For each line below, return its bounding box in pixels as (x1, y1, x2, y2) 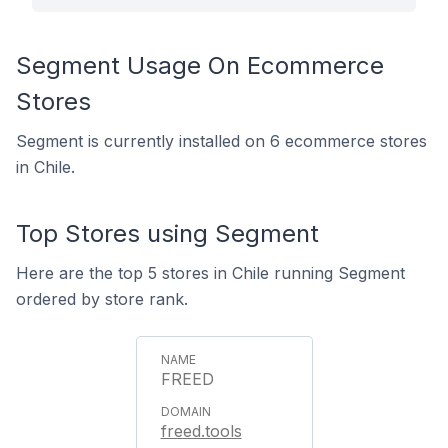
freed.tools (160, 421, 242, 441)
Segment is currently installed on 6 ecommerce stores (16, 131, 427, 151)
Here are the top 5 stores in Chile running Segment (16, 263, 405, 283)
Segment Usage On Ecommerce (16, 51, 384, 80)
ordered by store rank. (16, 289, 188, 309)
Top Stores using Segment (16, 219, 319, 248)
